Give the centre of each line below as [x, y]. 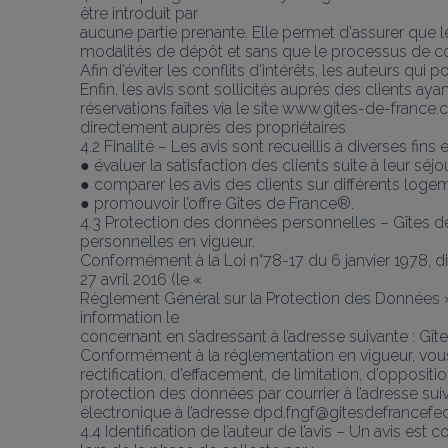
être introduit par [139, 13]
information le [129, 317]
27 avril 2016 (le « [141, 279]
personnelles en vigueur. [167, 241]
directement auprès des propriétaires [213, 127]
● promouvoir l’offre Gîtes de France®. [217, 203]
